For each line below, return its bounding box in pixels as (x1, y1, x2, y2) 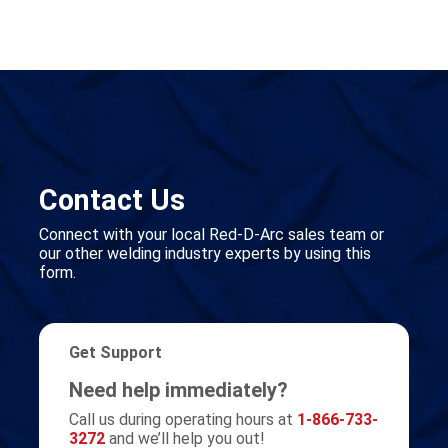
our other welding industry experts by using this (39, 244, 371, 263)
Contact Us (39, 183, 185, 217)
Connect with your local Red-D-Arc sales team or (39, 225, 384, 244)
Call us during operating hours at (69, 410, 297, 429)
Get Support (69, 343, 162, 362)
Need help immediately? (69, 378, 288, 402)
